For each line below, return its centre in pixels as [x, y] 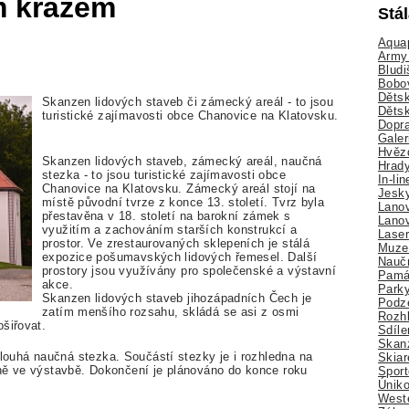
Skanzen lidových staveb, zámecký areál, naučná [182, 161]
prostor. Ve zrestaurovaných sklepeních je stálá [176, 243]
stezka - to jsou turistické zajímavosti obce [164, 174]
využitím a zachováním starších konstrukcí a [170, 229]
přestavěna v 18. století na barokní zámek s [167, 215]
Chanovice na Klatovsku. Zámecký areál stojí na [179, 188]
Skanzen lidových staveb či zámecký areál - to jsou [188, 102]
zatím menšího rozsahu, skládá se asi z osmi [171, 311]
